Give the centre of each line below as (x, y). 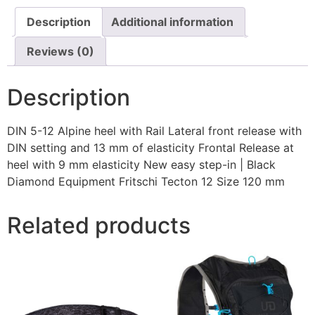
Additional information (172, 22)
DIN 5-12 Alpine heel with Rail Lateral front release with (154, 131)
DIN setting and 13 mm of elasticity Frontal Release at (150, 148)
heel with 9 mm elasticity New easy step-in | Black (141, 165)
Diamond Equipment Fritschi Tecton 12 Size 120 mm (146, 182)
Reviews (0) (60, 52)
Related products (99, 226)
